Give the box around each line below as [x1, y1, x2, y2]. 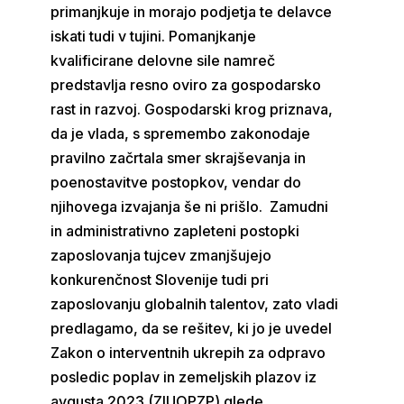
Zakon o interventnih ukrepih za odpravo [50, 344, 326, 362]
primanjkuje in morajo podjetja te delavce [50, 3, 333, 21]
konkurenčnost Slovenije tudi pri [50, 271, 270, 289]
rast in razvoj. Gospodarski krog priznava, [50, 100, 334, 118]
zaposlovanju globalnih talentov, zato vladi [50, 295, 339, 313]
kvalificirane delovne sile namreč [50, 51, 276, 69]
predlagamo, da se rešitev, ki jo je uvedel [50, 319, 333, 337]
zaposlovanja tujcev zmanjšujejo [50, 246, 272, 264]
